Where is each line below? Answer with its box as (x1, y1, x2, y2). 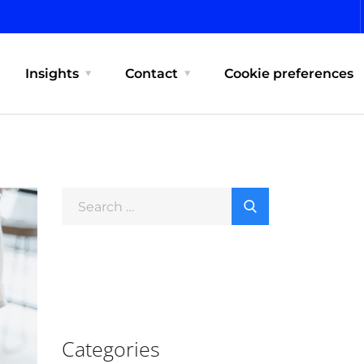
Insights (24, 66, 79, 81)
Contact (124, 66, 178, 81)
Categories (62, 335, 160, 362)
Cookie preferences (223, 66, 353, 81)
